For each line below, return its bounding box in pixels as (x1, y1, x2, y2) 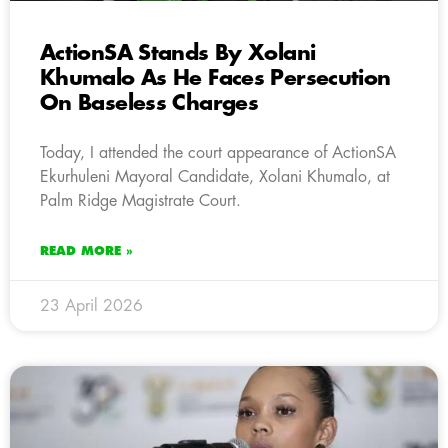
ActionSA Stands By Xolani (40, 42, 316, 64)
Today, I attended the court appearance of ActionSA (40, 144, 396, 161)
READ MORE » (40, 244, 133, 257)
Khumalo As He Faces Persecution (40, 67, 391, 89)
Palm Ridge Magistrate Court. (40, 192, 241, 209)
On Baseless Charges (40, 92, 259, 114)
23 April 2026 (40, 297, 143, 314)
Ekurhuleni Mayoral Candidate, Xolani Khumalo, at (40, 168, 390, 185)
